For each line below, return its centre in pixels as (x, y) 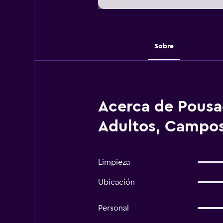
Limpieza (114, 162)
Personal (113, 208)
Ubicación (116, 182)
